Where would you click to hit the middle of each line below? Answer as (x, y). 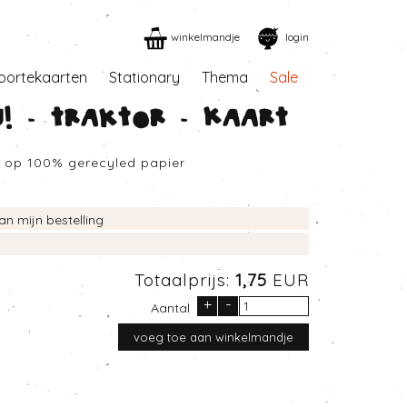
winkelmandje (205, 37)
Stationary (144, 77)
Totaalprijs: (185, 280)
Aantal (170, 308)
